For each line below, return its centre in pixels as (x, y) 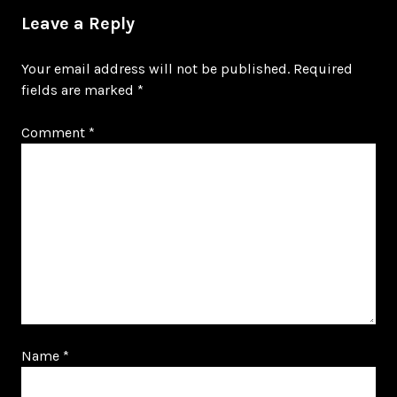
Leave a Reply (78, 23)
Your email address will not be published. (156, 69)
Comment (55, 132)
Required (323, 69)
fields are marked (79, 90)
